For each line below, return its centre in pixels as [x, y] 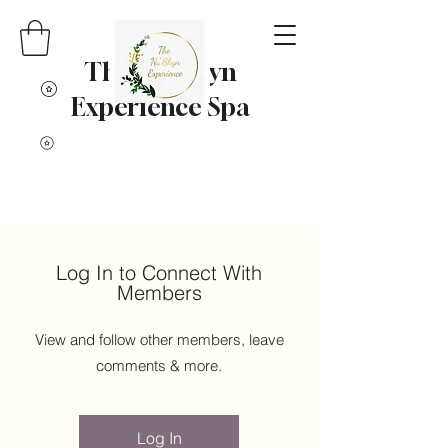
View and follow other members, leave [159, 339]
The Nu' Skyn [160, 72]
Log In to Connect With [159, 272]
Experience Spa [160, 107]
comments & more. [159, 365]
